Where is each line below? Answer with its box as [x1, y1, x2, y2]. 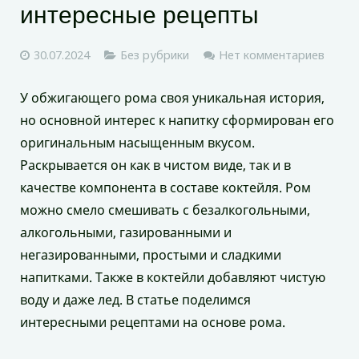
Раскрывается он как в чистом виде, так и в [20, 156, 291, 175]
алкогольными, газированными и [20, 224, 232, 242]
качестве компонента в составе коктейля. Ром [20, 179, 311, 197]
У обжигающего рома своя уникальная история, [20, 89, 325, 107]
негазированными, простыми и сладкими [20, 246, 281, 264]
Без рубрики [120, 47, 189, 63]
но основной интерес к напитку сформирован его [20, 111, 334, 130]
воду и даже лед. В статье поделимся [20, 291, 251, 309]
